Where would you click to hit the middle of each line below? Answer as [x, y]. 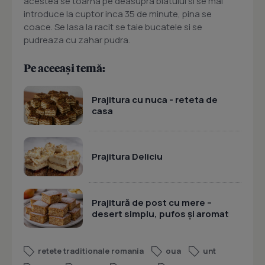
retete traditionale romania [91, 251]
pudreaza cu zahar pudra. [77, 40]
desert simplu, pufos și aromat [160, 214]
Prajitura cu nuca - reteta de [155, 99]
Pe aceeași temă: [64, 68]
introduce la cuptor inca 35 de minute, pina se [118, 14]
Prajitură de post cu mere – [152, 202]
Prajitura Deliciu [127, 156]
